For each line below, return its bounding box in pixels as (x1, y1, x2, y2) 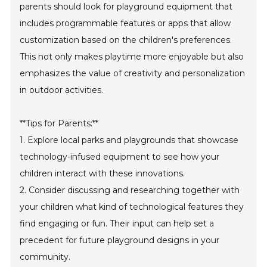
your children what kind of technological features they (20, 201, 244, 213)
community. (20, 252, 71, 263)
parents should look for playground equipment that (20, 1, 233, 13)
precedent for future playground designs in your (20, 235, 220, 246)
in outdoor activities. (20, 85, 104, 96)
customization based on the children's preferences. (20, 35, 232, 46)
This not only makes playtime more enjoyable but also (20, 51, 244, 63)
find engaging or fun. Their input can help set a (20, 218, 215, 229)
